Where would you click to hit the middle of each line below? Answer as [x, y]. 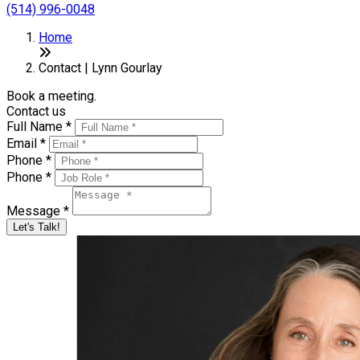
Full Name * [41, 127]
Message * [39, 211]
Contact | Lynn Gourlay [100, 68]
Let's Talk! [37, 227]
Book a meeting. [51, 96]
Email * [28, 143]
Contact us [36, 111]
